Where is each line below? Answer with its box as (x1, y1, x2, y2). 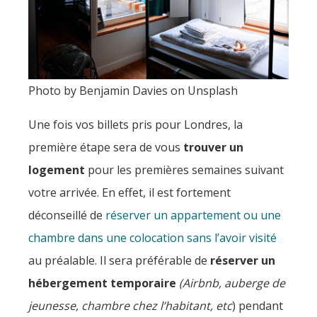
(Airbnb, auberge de (179, 275, 285, 291)
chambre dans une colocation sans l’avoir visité (28, 230, 277, 246)
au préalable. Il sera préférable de (28, 253, 210, 268)
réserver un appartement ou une (105, 207, 281, 223)
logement (28, 162, 88, 178)
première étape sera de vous (28, 139, 183, 155)
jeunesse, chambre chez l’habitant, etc (28, 298, 232, 313)
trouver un (183, 139, 243, 155)
